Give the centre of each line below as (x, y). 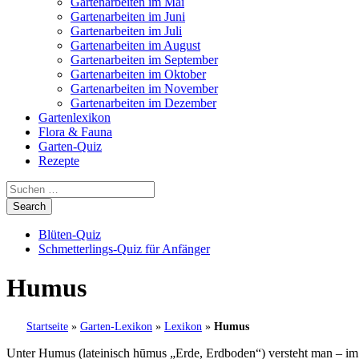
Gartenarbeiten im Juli (126, 31)
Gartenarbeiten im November (144, 89)
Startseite (47, 326)
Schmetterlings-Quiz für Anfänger (124, 249)
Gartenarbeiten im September (144, 60)
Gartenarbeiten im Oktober (138, 74)
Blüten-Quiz (70, 234)
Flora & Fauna (75, 132)
